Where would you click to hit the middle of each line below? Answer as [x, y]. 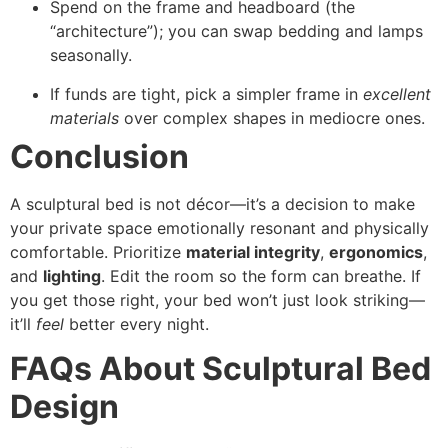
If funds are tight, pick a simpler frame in [206, 93]
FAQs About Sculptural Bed [220, 369]
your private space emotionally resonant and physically [219, 227]
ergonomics [376, 251]
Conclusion [99, 156]
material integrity [253, 251]
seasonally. [91, 55]
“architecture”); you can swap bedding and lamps [236, 31]
